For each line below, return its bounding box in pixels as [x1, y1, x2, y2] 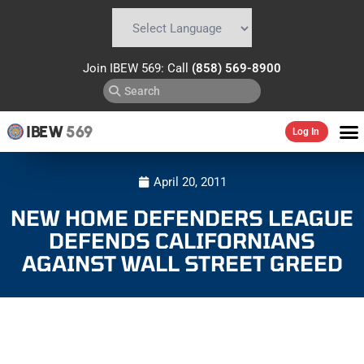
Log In [292, 126, 319, 137]
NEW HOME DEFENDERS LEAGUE [11, 204, 353, 230]
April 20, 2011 [153, 174, 227, 189]
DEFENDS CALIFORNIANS [49, 227, 315, 253]
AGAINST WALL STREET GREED [21, 249, 343, 275]
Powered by [109, 49, 175, 63]
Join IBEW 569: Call [83, 61, 192, 76]
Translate [205, 49, 255, 63]
